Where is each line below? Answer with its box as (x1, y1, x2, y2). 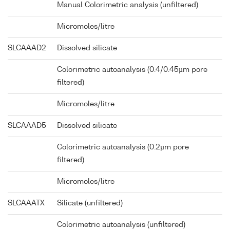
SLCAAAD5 (8, 122, 46, 130)
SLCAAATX (8, 200, 45, 207)
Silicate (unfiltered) (57, 200, 123, 207)
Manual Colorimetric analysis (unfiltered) (57, 2, 198, 9)
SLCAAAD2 (8, 45, 46, 52)
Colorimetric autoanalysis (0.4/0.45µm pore (57, 66, 207, 74)
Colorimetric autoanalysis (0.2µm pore (57, 144, 189, 151)
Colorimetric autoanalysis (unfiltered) (57, 221, 185, 229)
